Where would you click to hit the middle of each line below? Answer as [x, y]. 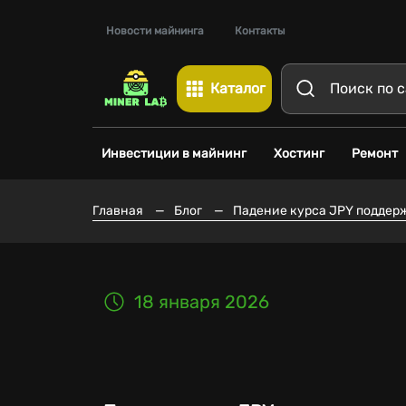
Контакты [260, 31]
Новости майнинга [155, 31]
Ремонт [375, 154]
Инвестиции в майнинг [174, 154]
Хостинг [299, 154]
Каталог [238, 88]
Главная [118, 211]
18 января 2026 [202, 302]
